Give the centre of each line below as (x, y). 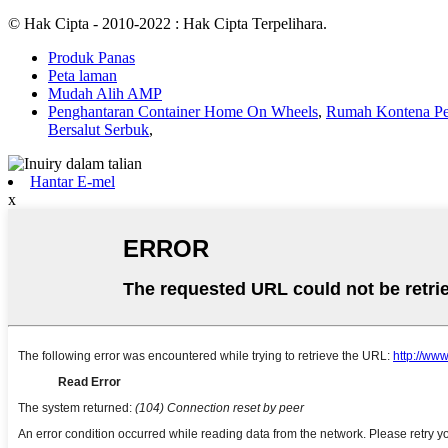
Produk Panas (91, 58)
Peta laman (82, 76)
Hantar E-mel (72, 182)
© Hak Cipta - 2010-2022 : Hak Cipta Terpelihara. (167, 24)
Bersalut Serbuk (98, 130)
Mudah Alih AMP (105, 94)
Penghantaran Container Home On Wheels (183, 112)
